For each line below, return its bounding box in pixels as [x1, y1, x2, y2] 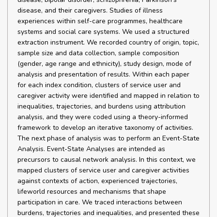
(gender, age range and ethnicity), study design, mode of [17, 59, 191, 68]
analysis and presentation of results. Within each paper [17, 70, 189, 79]
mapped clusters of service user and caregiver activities [17, 166, 189, 175]
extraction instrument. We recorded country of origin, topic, [17, 38, 199, 47]
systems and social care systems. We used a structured [17, 27, 189, 36]
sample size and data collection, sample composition [17, 48, 179, 58]
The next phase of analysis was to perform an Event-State [17, 134, 200, 143]
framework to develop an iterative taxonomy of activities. [17, 123, 193, 132]
